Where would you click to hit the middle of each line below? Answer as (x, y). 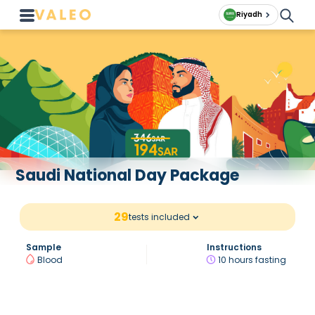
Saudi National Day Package (128, 175)
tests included (159, 217)
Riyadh (249, 14)
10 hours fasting (252, 259)
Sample (43, 247)
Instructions (234, 247)
